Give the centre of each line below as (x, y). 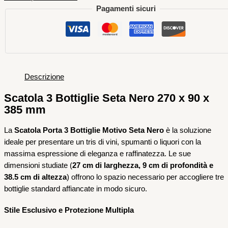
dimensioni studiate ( (38, 166)
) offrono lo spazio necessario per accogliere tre (145, 177)
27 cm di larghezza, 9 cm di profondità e (143, 166)
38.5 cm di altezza (35, 177)
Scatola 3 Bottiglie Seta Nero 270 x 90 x (107, 98)
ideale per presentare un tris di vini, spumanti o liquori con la (103, 142)
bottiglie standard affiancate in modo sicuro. (76, 189)
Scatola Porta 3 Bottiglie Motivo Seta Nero (89, 131)
